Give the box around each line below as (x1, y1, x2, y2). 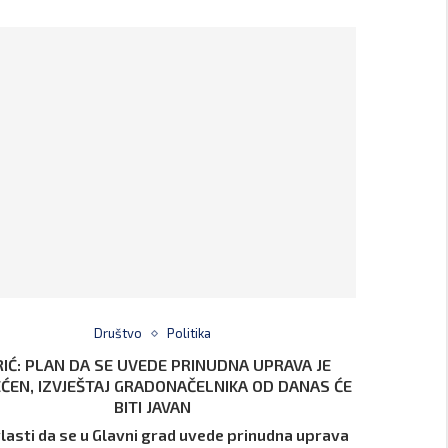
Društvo (94, 325, 143, 342)
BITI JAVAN (114, 397, 192, 417)
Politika (167, 325, 212, 342)
